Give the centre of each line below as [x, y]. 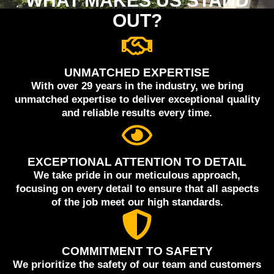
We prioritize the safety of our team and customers [137, 265]
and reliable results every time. [137, 113]
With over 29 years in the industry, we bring [137, 86]
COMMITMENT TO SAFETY [137, 251]
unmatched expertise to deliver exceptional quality [137, 99]
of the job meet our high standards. [137, 202]
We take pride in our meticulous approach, [137, 175]
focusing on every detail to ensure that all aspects [137, 189]
